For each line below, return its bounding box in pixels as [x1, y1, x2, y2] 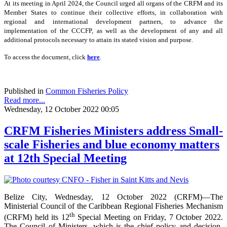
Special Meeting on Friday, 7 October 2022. [74, 213, 223, 222]
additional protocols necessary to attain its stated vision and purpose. [4, 36, 193, 44]
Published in [4, 87, 44, 96]
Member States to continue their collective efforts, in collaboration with [4, 9, 223, 17]
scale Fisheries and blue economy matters [4, 137, 219, 151]
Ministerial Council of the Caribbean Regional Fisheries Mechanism [4, 201, 223, 210]
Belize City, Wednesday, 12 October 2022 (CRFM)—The [4, 192, 223, 201]
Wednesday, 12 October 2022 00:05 [4, 105, 119, 114]
